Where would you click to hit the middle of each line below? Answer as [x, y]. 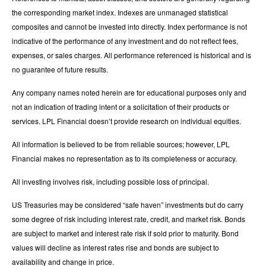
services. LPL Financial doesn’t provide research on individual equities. [126, 121]
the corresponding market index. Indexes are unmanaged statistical [120, 12]
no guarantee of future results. [60, 69]
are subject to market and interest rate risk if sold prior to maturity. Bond [125, 233]
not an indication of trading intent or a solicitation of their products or [121, 106]
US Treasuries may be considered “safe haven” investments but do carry [128, 204]
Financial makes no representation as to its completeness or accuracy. [124, 158]
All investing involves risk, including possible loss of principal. [110, 181]
